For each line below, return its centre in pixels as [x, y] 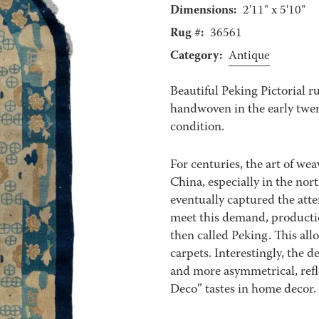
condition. [197, 128]
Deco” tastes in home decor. [243, 290]
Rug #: [187, 33]
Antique [249, 57]
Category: [196, 56]
